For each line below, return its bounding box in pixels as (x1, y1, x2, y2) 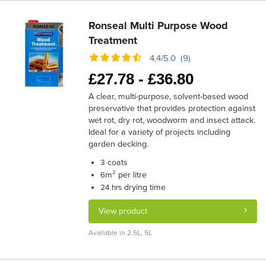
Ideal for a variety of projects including (88, 127, 231, 137)
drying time (122, 182, 166, 192)
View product (99, 206, 148, 216)
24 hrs (100, 183, 122, 192)
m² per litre (105, 170, 147, 180)
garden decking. (88, 139, 149, 149)
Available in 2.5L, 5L (88, 229, 153, 237)
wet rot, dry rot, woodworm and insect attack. (88, 115, 256, 125)
